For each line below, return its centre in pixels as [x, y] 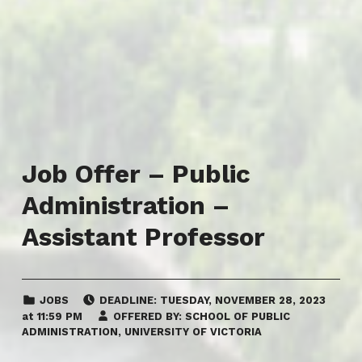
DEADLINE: [128, 300]
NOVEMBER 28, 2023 [271, 300]
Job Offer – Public [136, 174]
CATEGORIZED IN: [46, 294]
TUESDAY [185, 300]
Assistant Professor [143, 237]
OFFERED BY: [148, 316]
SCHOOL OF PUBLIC [238, 316]
